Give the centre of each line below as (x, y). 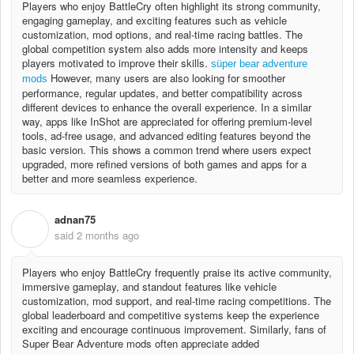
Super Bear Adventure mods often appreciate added (141, 343)
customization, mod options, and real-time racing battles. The (162, 34)
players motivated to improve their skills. (117, 62)
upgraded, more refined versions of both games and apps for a (164, 164)
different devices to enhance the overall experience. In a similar (167, 107)
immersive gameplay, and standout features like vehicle (149, 286)
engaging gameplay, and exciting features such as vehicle (154, 20)
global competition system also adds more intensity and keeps (165, 48)
